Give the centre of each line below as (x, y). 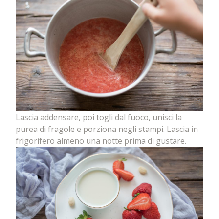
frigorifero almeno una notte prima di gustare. (101, 141)
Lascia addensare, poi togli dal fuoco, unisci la (99, 117)
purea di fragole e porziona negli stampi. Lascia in (107, 129)
